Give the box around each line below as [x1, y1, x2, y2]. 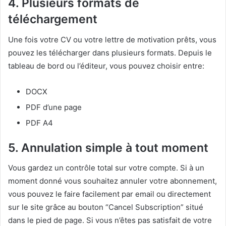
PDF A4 [26, 118, 53, 128]
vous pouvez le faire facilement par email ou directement [8, 189, 211, 199]
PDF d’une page [26, 102, 82, 112]
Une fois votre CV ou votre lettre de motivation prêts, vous [8, 34, 216, 44]
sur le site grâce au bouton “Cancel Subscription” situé [8, 202, 203, 212]
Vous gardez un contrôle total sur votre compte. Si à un [8, 163, 204, 173]
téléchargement [8, 12, 97, 27]
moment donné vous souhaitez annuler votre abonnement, [8, 176, 217, 186]
